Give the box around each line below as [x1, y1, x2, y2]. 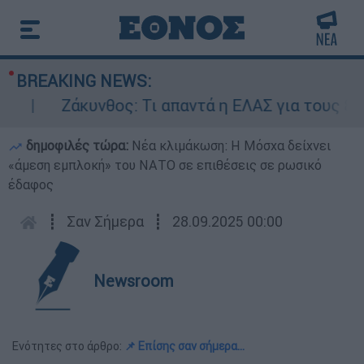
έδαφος [8, 176, 54, 193]
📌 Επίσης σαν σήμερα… [124, 339, 245, 353]
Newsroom [93, 271, 174, 291]
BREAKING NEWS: [16, 71, 151, 91]
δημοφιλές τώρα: [23, 137, 132, 154]
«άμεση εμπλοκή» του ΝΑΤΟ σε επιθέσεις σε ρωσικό [8, 157, 322, 173]
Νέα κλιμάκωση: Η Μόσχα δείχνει [132, 137, 331, 154]
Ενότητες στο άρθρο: [12, 339, 124, 353]
